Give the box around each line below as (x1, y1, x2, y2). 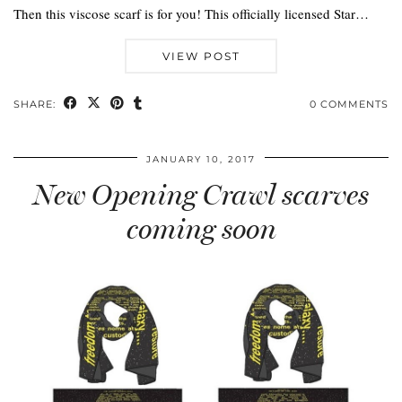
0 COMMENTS (310, 97, 389, 110)
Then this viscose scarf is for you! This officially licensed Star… (13, 4, 369, 22)
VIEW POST (162, 48, 240, 63)
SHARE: (13, 97, 59, 110)
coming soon (126, 211, 276, 246)
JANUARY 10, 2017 (146, 153, 256, 165)
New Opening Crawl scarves (33, 177, 369, 212)
